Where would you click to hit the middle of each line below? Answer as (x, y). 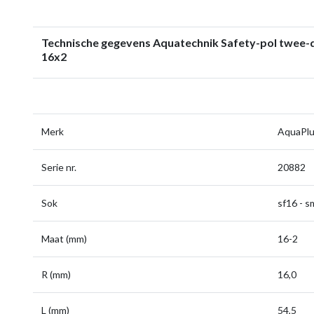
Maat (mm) (64, 239)
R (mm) (56, 274)
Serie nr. (59, 167)
